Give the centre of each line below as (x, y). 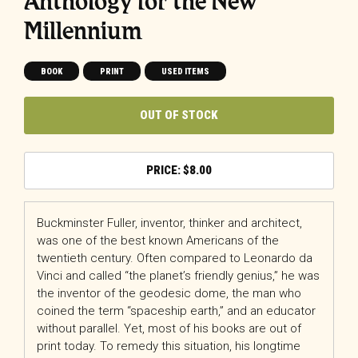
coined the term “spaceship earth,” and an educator (176, 311)
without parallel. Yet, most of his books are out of (169, 329)
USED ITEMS (185, 71)
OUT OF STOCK (179, 115)
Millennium (83, 31)
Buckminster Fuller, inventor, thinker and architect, (169, 223)
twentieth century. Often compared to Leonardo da (175, 259)
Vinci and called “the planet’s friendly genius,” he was (178, 276)
